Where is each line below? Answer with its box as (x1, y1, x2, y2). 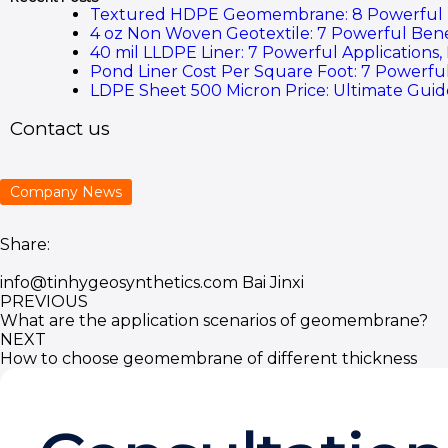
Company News (10, 183, 122, 201)
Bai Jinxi (242, 273, 304, 292)
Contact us (10, 117, 110, 140)
